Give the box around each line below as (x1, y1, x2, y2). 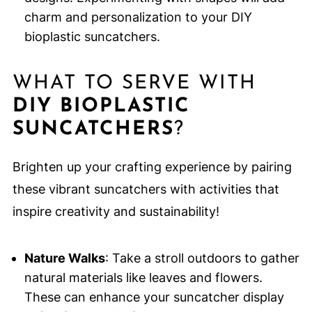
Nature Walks (24, 251, 105, 266)
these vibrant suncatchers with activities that (12, 182, 279, 197)
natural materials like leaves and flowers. (24, 270, 263, 286)
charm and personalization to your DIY (24, 10, 252, 25)
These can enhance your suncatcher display (24, 290, 284, 305)
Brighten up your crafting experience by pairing (12, 159, 292, 175)
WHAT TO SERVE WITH (12, 74, 256, 94)
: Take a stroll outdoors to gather (104, 251, 299, 266)
